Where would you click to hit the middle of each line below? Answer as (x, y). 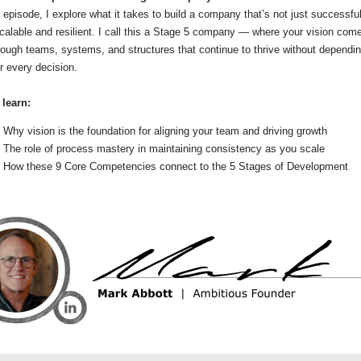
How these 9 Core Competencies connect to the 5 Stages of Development (176, 166)
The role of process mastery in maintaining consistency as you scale (164, 149)
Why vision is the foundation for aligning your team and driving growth (165, 131)
